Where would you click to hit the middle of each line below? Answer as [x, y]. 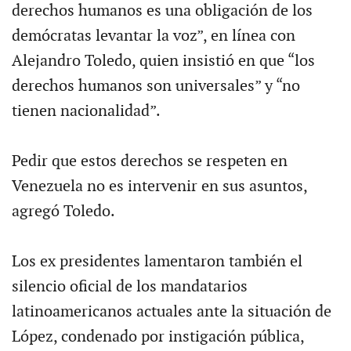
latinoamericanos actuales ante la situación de [171, 311]
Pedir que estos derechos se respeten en [149, 161]
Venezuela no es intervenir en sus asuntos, [159, 186]
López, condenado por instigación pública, [157, 337]
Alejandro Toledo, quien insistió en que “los [163, 61]
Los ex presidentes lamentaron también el [157, 261]
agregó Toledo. [63, 211]
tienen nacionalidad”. [86, 111]
